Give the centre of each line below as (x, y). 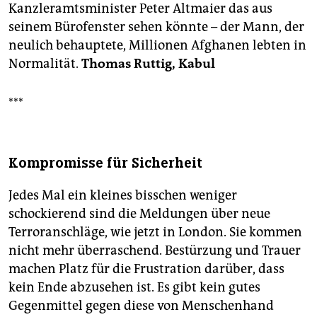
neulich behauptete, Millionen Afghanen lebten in (157, 46)
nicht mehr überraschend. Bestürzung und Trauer (155, 251)
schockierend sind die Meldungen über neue (139, 214)
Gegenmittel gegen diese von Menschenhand (141, 306)
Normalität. (45, 64)
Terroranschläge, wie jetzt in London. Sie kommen (155, 232)
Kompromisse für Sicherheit (105, 163)
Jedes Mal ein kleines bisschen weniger (123, 196)
